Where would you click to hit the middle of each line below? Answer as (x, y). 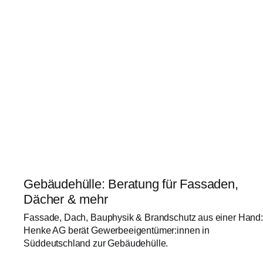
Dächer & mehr (69, 199)
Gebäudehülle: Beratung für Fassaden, (131, 184)
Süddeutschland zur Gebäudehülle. (96, 244)
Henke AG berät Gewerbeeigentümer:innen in (117, 231)
